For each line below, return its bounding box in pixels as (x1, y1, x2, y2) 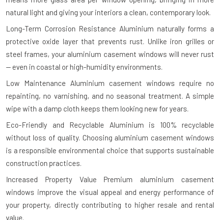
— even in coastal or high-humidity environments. (6, 62, 163, 72)
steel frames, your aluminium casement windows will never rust (6, 50, 214, 59)
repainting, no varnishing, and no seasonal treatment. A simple (6, 91, 214, 101)
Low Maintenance (6, 79, 66, 88)
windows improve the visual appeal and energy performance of (6, 188, 214, 197)
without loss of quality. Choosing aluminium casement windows (6, 133, 214, 142)
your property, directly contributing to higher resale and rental (6, 200, 214, 210)
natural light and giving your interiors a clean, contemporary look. (6, 8, 211, 17)
